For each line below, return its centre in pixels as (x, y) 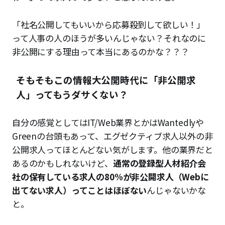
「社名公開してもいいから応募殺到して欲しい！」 (109, 25)
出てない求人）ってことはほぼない (80, 190)
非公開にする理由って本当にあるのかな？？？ (101, 52)
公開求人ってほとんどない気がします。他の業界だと (113, 150)
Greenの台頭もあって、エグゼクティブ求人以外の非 (113, 136)
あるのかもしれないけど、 (63, 163)
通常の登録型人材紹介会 (159, 163)
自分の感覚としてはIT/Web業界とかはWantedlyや (108, 123)
